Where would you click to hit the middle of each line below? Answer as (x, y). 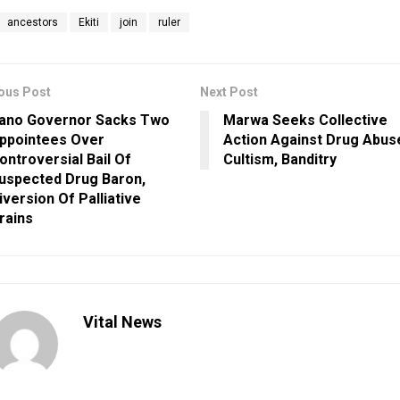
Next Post (229, 92)
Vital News (122, 321)
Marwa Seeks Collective (305, 120)
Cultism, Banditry (280, 159)
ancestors (32, 22)
